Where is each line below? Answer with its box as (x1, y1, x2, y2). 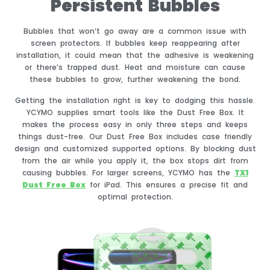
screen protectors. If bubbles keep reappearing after (30, 38, 240, 49)
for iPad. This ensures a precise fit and (86, 179, 248, 190)
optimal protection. (97, 191, 173, 202)
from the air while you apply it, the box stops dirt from (22, 155, 248, 166)
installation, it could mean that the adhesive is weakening (16, 50, 254, 61)
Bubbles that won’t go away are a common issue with (24, 26, 246, 37)
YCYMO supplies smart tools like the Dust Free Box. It (26, 107, 244, 118)
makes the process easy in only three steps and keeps (22, 119, 248, 130)
